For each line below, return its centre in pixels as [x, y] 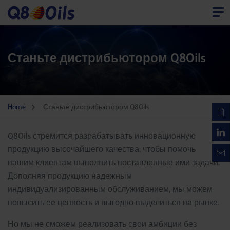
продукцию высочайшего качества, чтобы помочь [102, 149]
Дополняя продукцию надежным [70, 176]
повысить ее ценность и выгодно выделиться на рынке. [113, 203]
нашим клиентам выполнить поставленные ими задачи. [114, 162]
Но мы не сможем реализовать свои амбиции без [102, 224]
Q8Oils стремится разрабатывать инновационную [102, 136]
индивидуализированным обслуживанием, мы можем [110, 189]
